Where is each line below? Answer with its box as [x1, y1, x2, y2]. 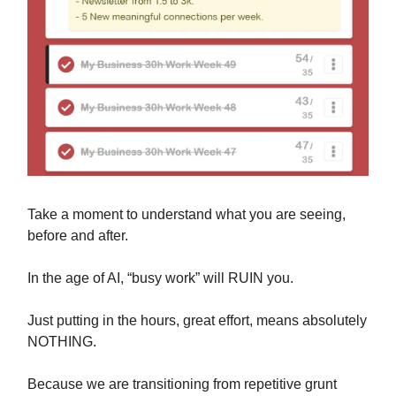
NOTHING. [27, 334, 96, 350]
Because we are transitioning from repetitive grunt [27, 377, 337, 392]
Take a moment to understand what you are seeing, [27, 207, 346, 223]
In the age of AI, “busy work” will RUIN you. [27, 270, 293, 286]
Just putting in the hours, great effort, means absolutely [27, 313, 367, 329]
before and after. [27, 228, 128, 244]
